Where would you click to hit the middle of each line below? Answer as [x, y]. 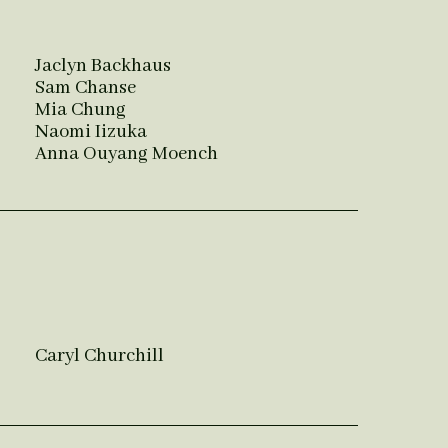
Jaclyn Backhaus [102, 66]
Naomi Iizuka [90, 132]
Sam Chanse [85, 88]
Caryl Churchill [99, 356]
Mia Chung [80, 110]
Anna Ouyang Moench [126, 154]
